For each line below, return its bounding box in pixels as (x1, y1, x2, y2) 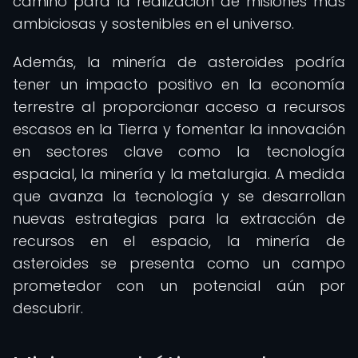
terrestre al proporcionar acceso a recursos (13, 97, 345, 117)
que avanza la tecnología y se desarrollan (13, 186, 345, 206)
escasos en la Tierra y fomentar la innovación (13, 119, 345, 139)
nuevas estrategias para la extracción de (13, 209, 345, 229)
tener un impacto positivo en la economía (13, 74, 345, 94)
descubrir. (13, 298, 83, 318)
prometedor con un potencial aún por (13, 276, 345, 296)
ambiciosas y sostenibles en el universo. (13, 14, 294, 34)
